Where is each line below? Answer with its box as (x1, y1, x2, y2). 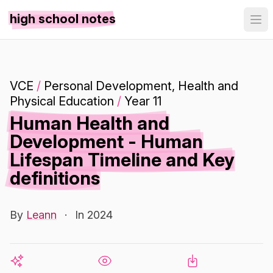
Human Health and (10, 112, 169, 134)
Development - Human (10, 130, 203, 152)
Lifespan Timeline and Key (10, 149, 235, 171)
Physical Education (10, 94, 114, 108)
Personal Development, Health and (44, 79, 238, 93)
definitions (10, 167, 100, 189)
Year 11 (124, 94, 161, 108)
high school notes (10, 12, 116, 26)
